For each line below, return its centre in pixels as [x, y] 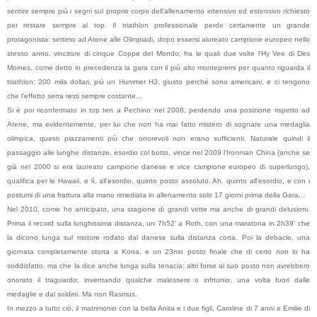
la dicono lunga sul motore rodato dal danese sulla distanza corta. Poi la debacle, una [158, 237]
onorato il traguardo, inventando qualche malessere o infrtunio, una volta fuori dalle [158, 279]
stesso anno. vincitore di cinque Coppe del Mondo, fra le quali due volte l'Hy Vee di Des [158, 53]
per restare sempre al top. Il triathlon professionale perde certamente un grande [158, 25]
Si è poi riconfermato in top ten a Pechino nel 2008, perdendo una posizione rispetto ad [158, 110]
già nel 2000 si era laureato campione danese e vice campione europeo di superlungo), [158, 166]
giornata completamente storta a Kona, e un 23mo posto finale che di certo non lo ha [158, 251]
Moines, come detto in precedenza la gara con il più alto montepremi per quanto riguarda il [158, 67]
